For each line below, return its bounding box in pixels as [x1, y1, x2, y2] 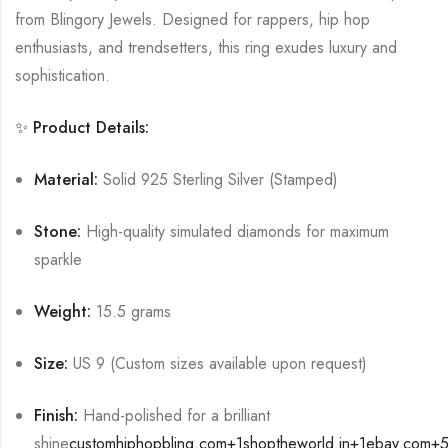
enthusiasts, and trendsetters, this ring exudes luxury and [15, 35, 397, 59]
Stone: [34, 219, 82, 243]
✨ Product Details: [15, 115, 149, 139]
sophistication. [15, 63, 110, 87]
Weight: [34, 299, 92, 323]
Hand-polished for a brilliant [83, 403, 271, 427]
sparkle [34, 247, 83, 271]
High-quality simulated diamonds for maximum [86, 219, 390, 243]
